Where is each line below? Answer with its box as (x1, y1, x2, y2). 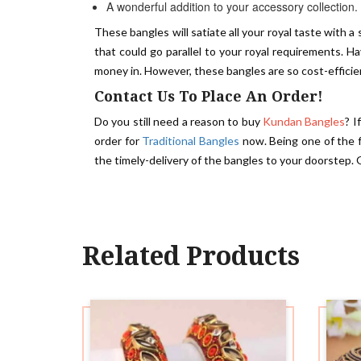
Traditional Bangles (142, 134, 240, 147)
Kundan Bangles (263, 114, 346, 128)
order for (94, 134, 143, 147)
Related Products (82, 241, 300, 272)
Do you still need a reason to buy (94, 114, 263, 128)
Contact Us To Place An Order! (94, 88, 323, 105)
